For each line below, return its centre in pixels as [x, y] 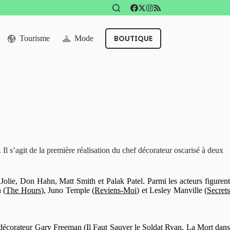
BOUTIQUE [133, 39]
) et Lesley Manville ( [172, 190]
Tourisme [35, 38]
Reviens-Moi [116, 190]
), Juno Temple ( [68, 190]
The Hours [23, 190]
